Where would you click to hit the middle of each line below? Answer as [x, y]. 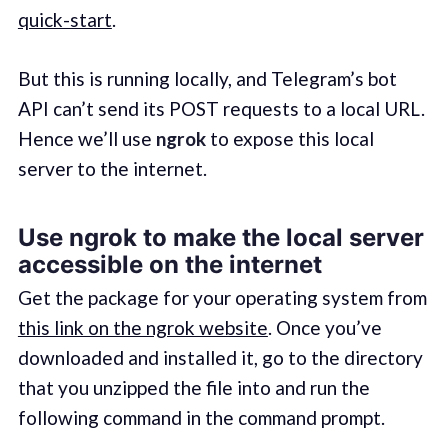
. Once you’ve [324, 328]
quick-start [64, 20]
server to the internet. [112, 168]
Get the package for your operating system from [222, 298]
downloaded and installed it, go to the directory [220, 358]
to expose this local [289, 138]
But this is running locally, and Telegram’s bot [207, 78]
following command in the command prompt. [201, 418]
